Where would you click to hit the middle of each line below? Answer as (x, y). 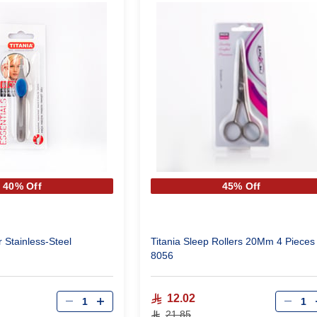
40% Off (22, 186)
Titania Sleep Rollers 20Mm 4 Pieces (232, 242)
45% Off (241, 186)
